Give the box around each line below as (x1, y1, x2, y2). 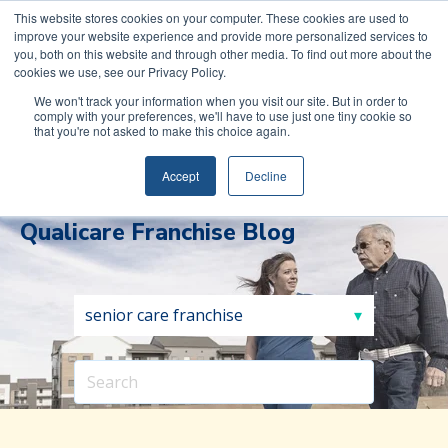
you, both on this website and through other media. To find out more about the (14, 45, 432, 62)
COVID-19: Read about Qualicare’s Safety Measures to (30, 7, 418, 29)
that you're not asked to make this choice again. (34, 122, 290, 139)
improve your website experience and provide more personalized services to (14, 27, 428, 44)
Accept (161, 167, 199, 184)
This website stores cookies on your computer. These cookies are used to (14, 9, 409, 26)
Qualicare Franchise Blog (20, 217, 295, 249)
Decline (244, 167, 287, 184)
